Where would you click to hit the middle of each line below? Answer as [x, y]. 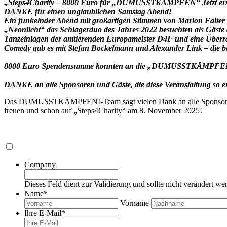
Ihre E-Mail [43, 213]
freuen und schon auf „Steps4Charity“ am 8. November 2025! [103, 110]
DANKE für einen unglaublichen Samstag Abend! [88, 11]
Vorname [135, 203]
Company [40, 164]
